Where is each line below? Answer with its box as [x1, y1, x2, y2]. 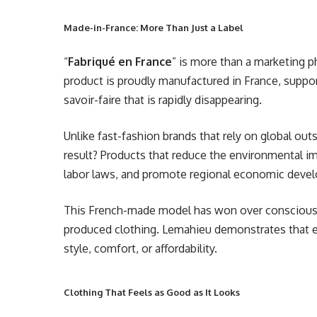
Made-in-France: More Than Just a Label [64, 22, 244, 33]
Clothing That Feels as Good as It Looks [64, 287, 241, 298]
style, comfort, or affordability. [64, 241, 218, 255]
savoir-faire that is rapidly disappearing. [64, 93, 263, 107]
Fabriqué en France [68, 54, 173, 69]
